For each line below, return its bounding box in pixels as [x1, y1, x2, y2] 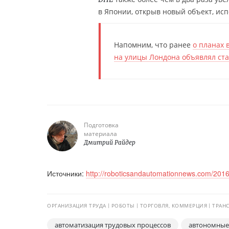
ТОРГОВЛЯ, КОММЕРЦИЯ [140, 202, 207, 209]
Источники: [47, 168, 86, 178]
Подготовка [84, 121, 119, 129]
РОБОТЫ [111, 202, 135, 209]
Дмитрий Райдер [84, 139, 135, 146]
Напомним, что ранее [114, 40, 193, 50]
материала [84, 129, 117, 138]
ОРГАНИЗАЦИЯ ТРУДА [47, 202, 106, 209]
